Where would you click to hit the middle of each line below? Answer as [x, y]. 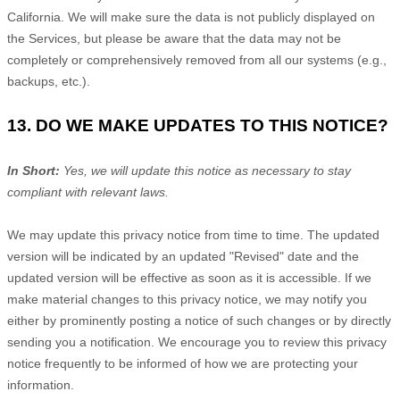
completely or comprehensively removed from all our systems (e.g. [195, 60]
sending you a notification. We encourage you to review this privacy [197, 342]
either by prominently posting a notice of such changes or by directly [199, 321]
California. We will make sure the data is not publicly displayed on [191, 17]
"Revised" [257, 256]
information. [41, 385]
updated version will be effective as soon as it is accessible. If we [189, 278]
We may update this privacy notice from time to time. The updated [193, 235]
